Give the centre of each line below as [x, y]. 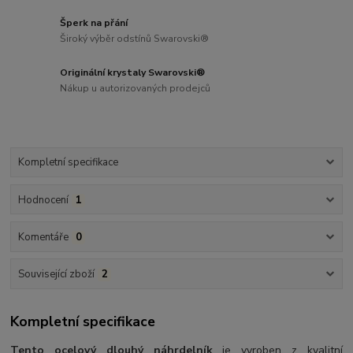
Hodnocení [43, 200]
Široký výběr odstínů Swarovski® [135, 39]
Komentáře [43, 237]
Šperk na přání [94, 23]
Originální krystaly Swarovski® [133, 73]
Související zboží [56, 275]
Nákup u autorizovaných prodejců [136, 88]
